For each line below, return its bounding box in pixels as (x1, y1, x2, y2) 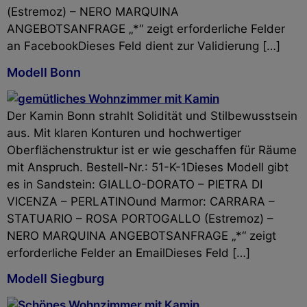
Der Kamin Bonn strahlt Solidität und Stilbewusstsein (7, 108, 297, 123)
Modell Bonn (7, 64, 81, 79)
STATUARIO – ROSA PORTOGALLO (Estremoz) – (7, 211, 273, 225)
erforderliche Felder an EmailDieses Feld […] (7, 245, 250, 260)
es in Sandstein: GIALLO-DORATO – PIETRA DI (7, 177, 262, 191)
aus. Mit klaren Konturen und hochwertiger (7, 125, 241, 140)
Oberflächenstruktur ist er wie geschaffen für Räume (7, 143, 297, 157)
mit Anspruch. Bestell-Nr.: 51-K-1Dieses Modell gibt (7, 160, 288, 174)
